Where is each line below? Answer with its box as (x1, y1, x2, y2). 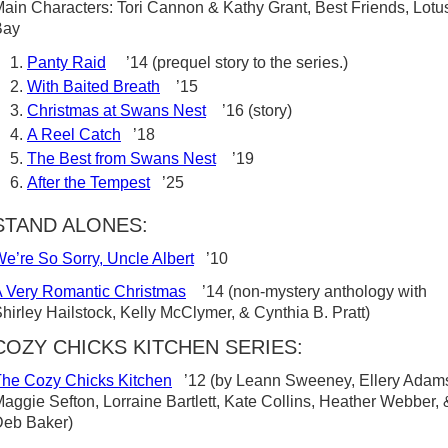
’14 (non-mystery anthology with (186, 283, 427, 300)
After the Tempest (27, 174, 150, 191)
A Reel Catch (27, 126, 121, 143)
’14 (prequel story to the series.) (106, 54, 348, 71)
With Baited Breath (27, 78, 160, 95)
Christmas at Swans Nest (27, 102, 206, 119)
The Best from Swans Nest (27, 150, 216, 167)
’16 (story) (206, 102, 292, 119)
